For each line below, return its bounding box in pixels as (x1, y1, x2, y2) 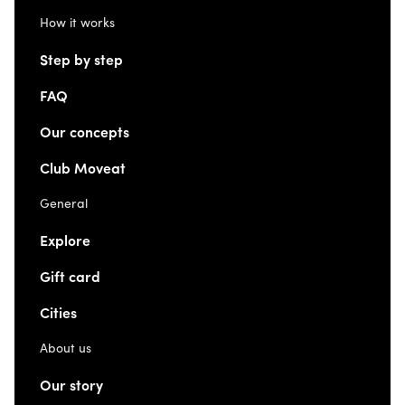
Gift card (40, 271, 100, 287)
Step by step (40, 54, 123, 70)
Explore (40, 235, 90, 250)
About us (40, 343, 91, 356)
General (40, 198, 88, 212)
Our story (40, 380, 103, 395)
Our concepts (40, 127, 129, 142)
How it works (40, 17, 115, 31)
